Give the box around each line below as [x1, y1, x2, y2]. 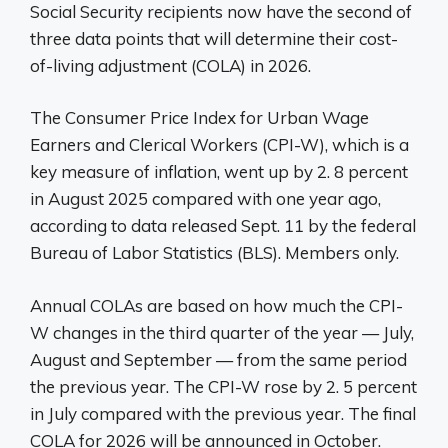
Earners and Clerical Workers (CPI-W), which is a [30, 134, 409, 156]
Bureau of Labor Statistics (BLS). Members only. [30, 242, 399, 264]
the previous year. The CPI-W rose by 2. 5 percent [30, 375, 417, 397]
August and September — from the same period [30, 348, 407, 370]
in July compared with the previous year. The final [30, 402, 416, 424]
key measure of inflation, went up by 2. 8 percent [30, 161, 408, 183]
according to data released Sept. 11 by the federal [30, 215, 416, 237]
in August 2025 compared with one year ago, [30, 188, 381, 210]
